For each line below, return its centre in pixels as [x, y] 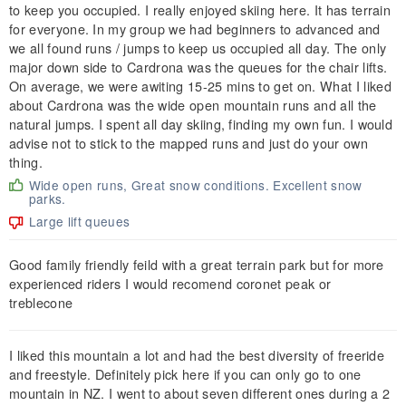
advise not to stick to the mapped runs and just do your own [188, 142]
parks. [47, 198]
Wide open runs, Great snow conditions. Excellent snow [195, 184]
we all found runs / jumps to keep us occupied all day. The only [198, 47]
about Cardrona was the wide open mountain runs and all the [193, 104]
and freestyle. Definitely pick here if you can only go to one [185, 373]
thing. [26, 161]
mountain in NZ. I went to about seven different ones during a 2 [200, 392]
